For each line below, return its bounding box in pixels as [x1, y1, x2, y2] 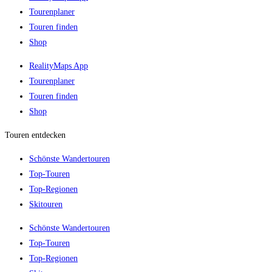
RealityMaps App [29, 61, 88, 70]
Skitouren [29, 200, 63, 209]
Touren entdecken [5, 131, 66, 140]
